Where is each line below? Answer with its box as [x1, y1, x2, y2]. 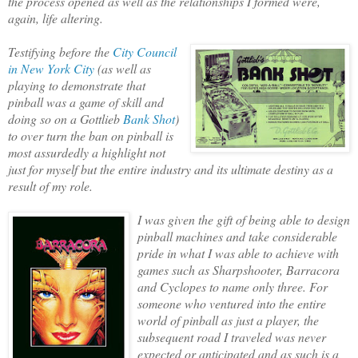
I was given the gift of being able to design [137, 210, 350, 228]
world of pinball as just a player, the [137, 311, 319, 328]
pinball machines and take [137, 227, 269, 245]
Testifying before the [8, 42, 113, 60]
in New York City [8, 59, 94, 77]
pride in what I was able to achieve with [137, 244, 339, 261]
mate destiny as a [247, 160, 333, 177]
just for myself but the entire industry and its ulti [8, 160, 247, 177]
